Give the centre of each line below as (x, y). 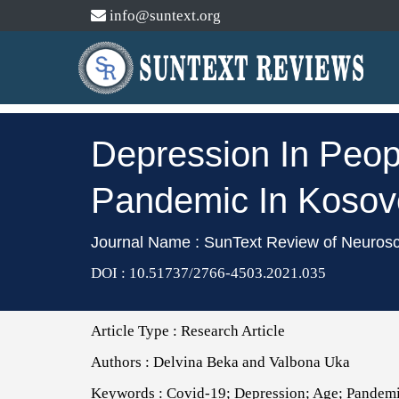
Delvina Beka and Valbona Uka (252, 362)
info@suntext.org (163, 16)
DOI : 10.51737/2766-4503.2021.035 (208, 273)
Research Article (233, 331)
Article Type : (136, 331)
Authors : (122, 362)
